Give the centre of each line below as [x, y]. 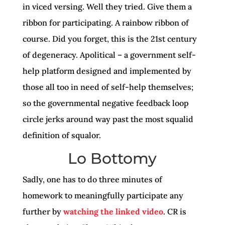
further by [43, 211]
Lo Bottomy [113, 158]
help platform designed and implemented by [107, 71]
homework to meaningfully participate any [103, 195]
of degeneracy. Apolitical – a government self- [109, 55]
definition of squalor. [62, 135]
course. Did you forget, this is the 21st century [109, 39]
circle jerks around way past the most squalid [108, 119]
